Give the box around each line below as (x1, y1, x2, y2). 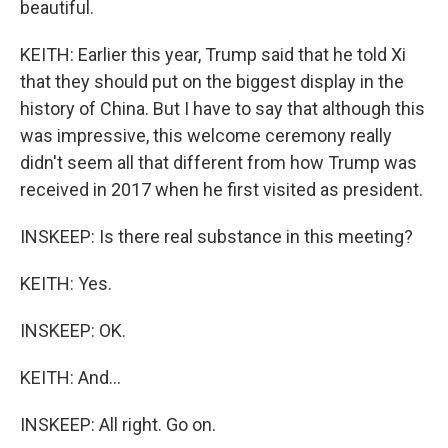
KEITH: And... (20, 367, 121, 388)
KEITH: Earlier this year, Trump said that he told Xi (20, 44, 406, 65)
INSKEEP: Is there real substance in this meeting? (20, 226, 413, 247)
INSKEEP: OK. (20, 320, 126, 341)
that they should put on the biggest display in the (20, 71, 404, 92)
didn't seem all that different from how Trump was (20, 152, 417, 173)
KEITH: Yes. (20, 273, 112, 294)
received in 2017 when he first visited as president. (20, 179, 423, 200)
